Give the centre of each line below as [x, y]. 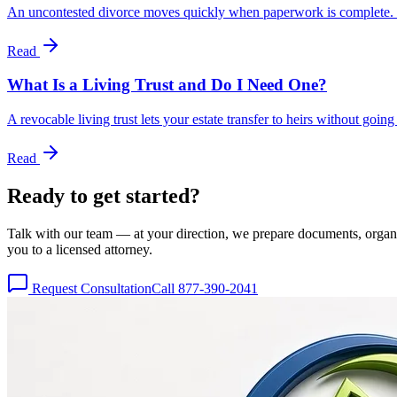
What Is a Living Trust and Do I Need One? [167, 85]
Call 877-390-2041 [205, 288]
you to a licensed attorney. [80, 249]
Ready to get [66, 195]
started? [163, 195]
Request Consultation [90, 288]
